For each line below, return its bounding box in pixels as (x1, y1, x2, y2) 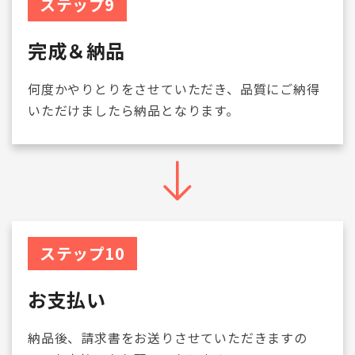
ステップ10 (40, 242, 125, 265)
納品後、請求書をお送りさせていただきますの (28, 328, 307, 347)
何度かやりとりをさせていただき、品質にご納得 (28, 79, 320, 98)
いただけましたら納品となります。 (28, 101, 239, 120)
